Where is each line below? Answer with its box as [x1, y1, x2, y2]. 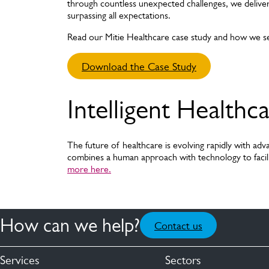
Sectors [165, 253, 202, 267]
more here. [67, 163, 111, 175]
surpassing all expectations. [67, 10, 171, 21]
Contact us [154, 220, 202, 232]
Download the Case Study [82, 61, 196, 73]
